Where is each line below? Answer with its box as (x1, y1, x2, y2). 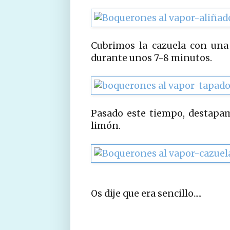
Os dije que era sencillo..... (91, 187, 202, 199)
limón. (91, 120, 121, 131)
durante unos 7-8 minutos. (91, 52, 212, 64)
